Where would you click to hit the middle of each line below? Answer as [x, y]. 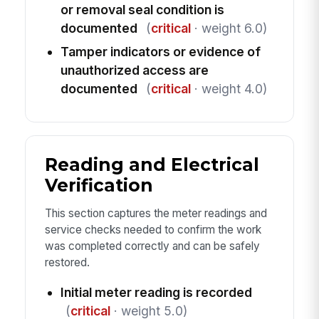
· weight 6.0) [229, 28]
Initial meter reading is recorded [156, 292]
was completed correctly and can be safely [152, 246]
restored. [67, 263]
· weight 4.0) [229, 88]
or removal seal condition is [142, 9]
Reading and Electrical [152, 165]
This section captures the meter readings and [156, 214]
